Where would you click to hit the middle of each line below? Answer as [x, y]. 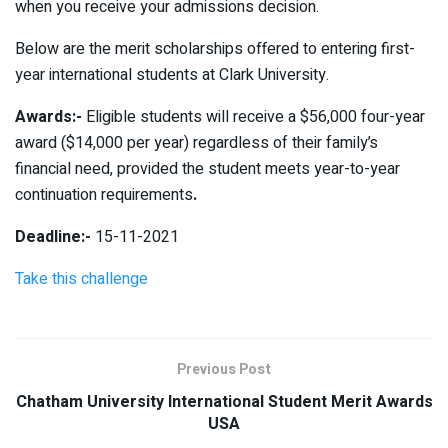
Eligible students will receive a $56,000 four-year [255, 117]
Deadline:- [53, 237]
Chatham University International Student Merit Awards [224, 402]
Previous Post [224, 370]
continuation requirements [104, 195]
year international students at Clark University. [172, 75]
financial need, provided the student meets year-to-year [207, 169]
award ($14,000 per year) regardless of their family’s [196, 143]
